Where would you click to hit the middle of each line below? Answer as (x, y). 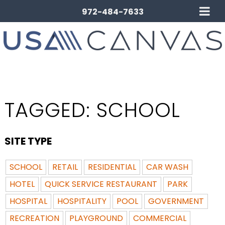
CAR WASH (167, 167)
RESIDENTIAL (112, 167)
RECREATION (34, 218)
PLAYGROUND (96, 218)
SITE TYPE (28, 141)
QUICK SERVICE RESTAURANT (101, 184)
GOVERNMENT (176, 201)
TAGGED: (50, 110)
